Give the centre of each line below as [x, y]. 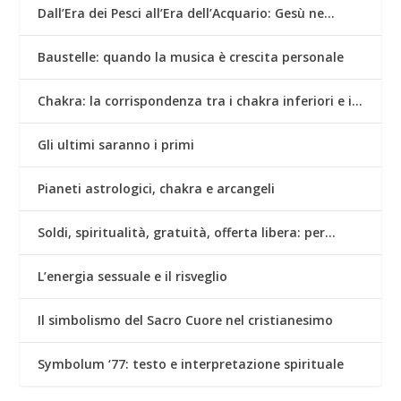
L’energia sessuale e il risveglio [133, 276]
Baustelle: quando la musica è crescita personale [191, 57]
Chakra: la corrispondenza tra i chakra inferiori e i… [200, 101]
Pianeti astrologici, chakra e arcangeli [157, 188]
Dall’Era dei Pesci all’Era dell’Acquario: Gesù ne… [187, 13]
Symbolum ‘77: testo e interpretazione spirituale [191, 364]
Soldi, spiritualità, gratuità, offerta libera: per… [187, 232]
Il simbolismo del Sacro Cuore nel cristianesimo [186, 320]
